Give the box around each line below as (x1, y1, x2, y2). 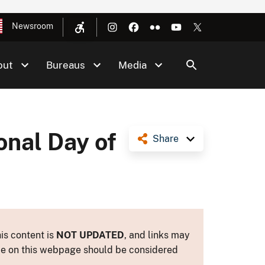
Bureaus (46, 59, 85, 71)
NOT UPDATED (56, 229, 124, 241)
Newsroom (12, 21, 53, 31)
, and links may (124, 229, 190, 241)
